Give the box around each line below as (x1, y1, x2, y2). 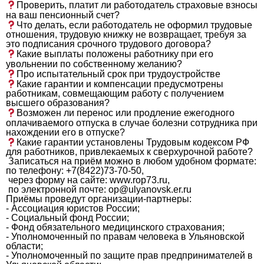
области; (6, 241, 43, 252)
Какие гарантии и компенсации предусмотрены (16, 79, 224, 90)
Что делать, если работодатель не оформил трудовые (16, 20, 253, 31)
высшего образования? (6, 98, 110, 108)
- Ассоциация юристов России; (6, 203, 140, 214)
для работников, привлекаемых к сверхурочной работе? (6, 147, 253, 157)
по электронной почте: (6, 184, 108, 195)
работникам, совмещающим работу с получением (6, 88, 224, 99)
